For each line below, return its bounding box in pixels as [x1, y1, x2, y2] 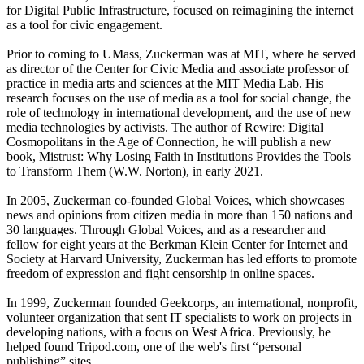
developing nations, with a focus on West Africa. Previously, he [6, 325, 331, 339]
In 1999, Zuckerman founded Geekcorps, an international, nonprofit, [6, 296, 357, 310]
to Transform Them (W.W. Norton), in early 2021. [6, 164, 263, 178]
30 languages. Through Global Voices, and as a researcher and [6, 223, 326, 236]
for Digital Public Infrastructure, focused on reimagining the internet [6, 3, 353, 17]
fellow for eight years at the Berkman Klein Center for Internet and [6, 237, 348, 251]
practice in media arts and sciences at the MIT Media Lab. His [6, 76, 323, 90]
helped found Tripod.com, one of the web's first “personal [6, 340, 301, 353]
